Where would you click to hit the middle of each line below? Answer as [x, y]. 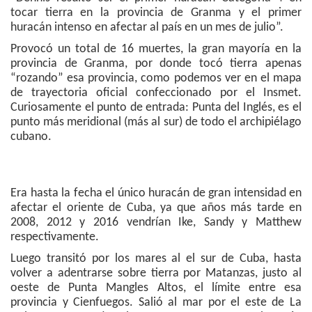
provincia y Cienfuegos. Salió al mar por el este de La [156, 303]
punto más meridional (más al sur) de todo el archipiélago [156, 123]
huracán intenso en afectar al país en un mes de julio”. [147, 28]
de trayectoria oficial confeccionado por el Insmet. [156, 93]
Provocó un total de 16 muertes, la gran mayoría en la [156, 49]
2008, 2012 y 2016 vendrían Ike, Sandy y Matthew [156, 223]
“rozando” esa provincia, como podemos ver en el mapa [156, 79]
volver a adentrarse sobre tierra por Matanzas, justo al [156, 274]
